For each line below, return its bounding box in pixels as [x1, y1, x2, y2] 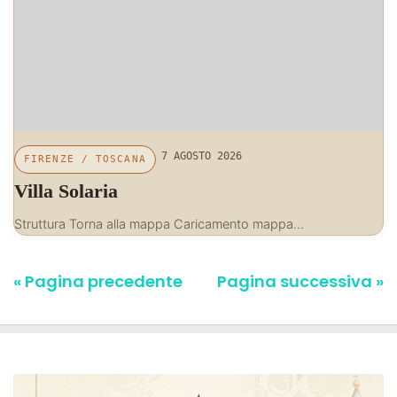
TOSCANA [96, 153, 146, 165]
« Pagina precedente [13, 270, 183, 293]
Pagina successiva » [217, 270, 384, 293]
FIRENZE [24, 153, 74, 165]
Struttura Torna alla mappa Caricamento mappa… [14, 216, 304, 233]
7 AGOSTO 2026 [160, 150, 242, 162]
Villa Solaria [14, 180, 118, 203]
